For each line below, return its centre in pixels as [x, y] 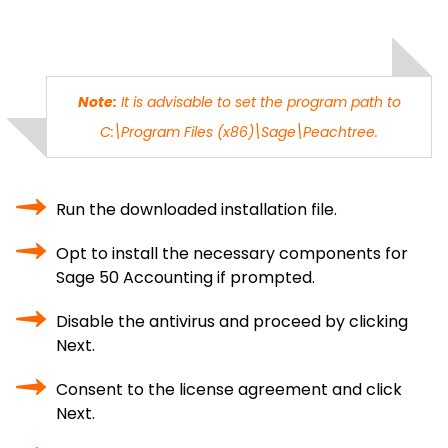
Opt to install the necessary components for [232, 253]
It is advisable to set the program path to [258, 102]
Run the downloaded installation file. [196, 209]
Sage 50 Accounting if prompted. [185, 277]
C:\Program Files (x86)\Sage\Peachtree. [239, 132]
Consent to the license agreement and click [229, 389]
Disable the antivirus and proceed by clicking [232, 321]
